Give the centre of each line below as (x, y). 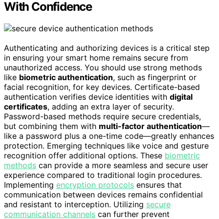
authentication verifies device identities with (87, 97)
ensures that (158, 185)
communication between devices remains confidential (103, 194)
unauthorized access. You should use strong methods (103, 67)
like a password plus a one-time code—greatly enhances (109, 136)
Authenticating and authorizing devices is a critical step (107, 48)
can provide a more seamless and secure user (122, 165)
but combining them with (51, 126)
